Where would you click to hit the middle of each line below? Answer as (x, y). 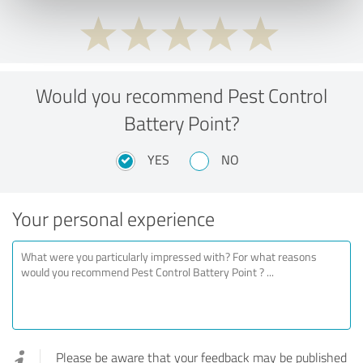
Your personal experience (113, 218)
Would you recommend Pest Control (181, 95)
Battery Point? (181, 122)
